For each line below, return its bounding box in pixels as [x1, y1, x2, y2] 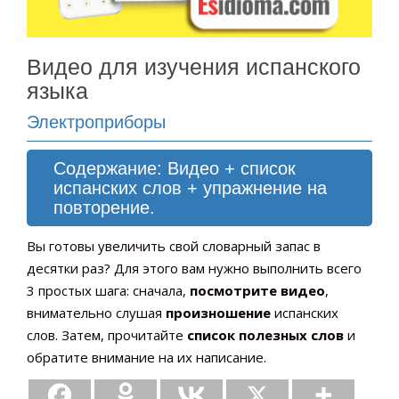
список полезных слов [187, 326, 344, 345]
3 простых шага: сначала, [27, 281, 190, 300]
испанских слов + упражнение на [53, 178, 327, 199]
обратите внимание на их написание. [27, 348, 266, 367]
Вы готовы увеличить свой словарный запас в [27, 237, 321, 256]
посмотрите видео [190, 281, 325, 300]
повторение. [53, 198, 155, 218]
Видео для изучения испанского [27, 54, 361, 80]
